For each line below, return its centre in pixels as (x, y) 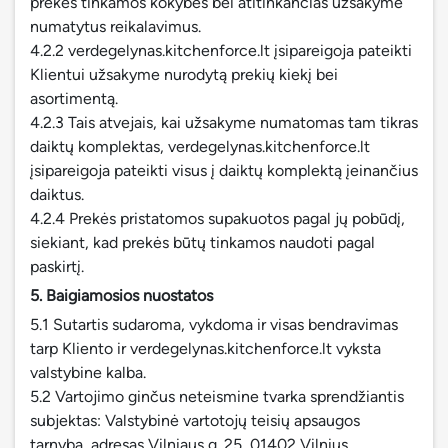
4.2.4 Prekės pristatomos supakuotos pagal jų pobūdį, (217, 218)
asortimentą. (74, 98)
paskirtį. (57, 266)
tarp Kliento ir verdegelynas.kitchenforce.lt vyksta (205, 348)
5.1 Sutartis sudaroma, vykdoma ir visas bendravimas (214, 324)
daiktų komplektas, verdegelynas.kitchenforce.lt (200, 146)
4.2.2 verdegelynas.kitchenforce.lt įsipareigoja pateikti (221, 50)
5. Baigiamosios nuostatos (121, 295)
